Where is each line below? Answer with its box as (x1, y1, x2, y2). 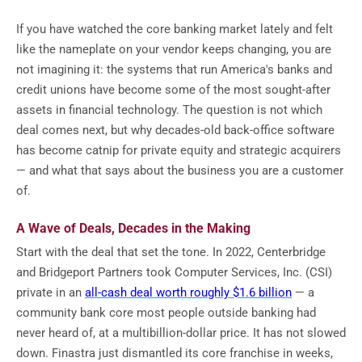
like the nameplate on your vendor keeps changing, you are (16, 42, 331, 57)
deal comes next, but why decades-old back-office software (16, 123, 335, 138)
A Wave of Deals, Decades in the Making (16, 221, 250, 237)
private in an (16, 285, 85, 301)
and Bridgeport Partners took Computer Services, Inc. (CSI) (16, 265, 332, 280)
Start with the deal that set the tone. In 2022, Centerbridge (16, 245, 326, 260)
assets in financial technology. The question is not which (16, 103, 322, 118)
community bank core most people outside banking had (16, 305, 316, 321)
